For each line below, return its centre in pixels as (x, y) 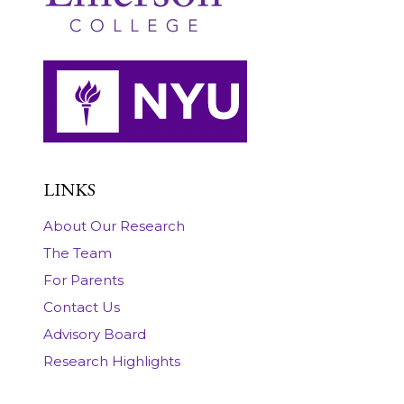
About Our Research (114, 225)
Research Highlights (112, 361)
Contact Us (82, 307)
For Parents (83, 280)
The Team (78, 252)
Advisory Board (95, 334)
